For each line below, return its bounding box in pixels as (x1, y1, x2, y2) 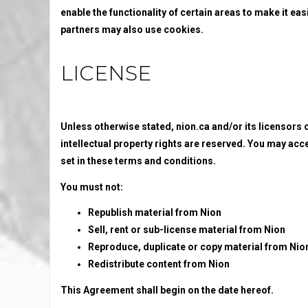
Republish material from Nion (88, 207, 221, 218)
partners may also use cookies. (60, 24, 203, 35)
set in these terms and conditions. (60, 155, 216, 166)
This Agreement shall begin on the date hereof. (60, 284, 274, 296)
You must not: (60, 181, 123, 192)
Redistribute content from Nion (88, 258, 230, 269)
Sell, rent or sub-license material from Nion (88, 224, 285, 235)
